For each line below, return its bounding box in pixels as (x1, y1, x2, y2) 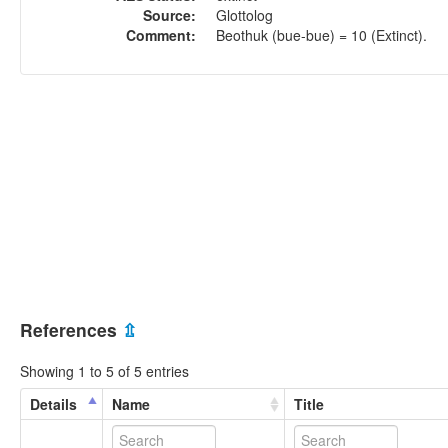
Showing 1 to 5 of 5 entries (20, 360, 189, 381)
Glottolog (216, 4, 273, 25)
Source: (143, 4, 196, 25)
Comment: (126, 24, 196, 45)
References (20, 317, 122, 343)
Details (30, 393, 77, 414)
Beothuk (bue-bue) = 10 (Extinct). (216, 24, 427, 45)
